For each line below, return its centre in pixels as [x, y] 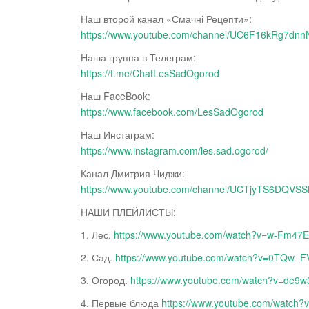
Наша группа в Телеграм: [138, 58]
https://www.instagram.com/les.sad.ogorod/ [175, 151]
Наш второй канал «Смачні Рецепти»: [166, 19]
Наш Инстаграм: [118, 135]
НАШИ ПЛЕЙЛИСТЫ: [128, 212]
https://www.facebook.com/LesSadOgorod [172, 112]
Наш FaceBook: [116, 96]
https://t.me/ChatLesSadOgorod [150, 73]
